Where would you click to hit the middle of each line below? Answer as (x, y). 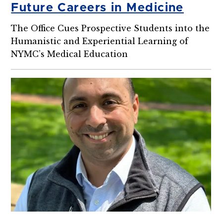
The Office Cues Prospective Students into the (111, 28)
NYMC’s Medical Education (70, 54)
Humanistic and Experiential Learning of (100, 41)
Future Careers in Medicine (97, 8)
